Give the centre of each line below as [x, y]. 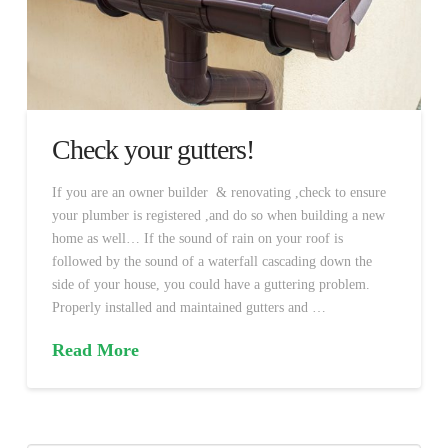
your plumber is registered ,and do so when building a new [218, 216]
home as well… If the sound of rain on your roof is [197, 239]
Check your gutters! [153, 149]
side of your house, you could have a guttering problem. [210, 285]
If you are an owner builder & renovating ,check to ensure [218, 193]
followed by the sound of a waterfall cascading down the [211, 262]
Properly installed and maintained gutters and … [188, 308]
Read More [95, 349]
